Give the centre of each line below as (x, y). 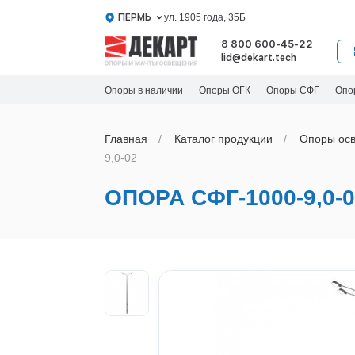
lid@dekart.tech (258, 58)
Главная (126, 139)
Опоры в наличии (143, 90)
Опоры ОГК (224, 90)
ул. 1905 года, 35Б (204, 17)
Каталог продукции (223, 139)
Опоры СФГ (292, 90)
